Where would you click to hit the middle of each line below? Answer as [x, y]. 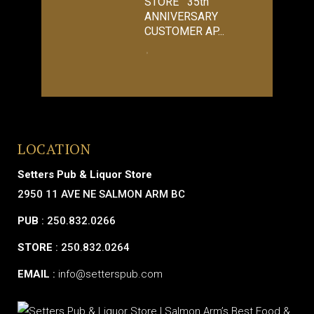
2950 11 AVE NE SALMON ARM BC [101, 194]
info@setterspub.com [110, 274]
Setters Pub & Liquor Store [85, 175]
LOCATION [54, 149]
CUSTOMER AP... [184, 31]
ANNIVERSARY [181, 16]
